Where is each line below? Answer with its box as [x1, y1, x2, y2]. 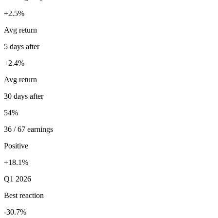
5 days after [4, 42, 39, 51]
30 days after [4, 92, 43, 101]
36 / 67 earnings [4, 125, 53, 134]
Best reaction [4, 191, 44, 200]
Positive [4, 142, 28, 150]
